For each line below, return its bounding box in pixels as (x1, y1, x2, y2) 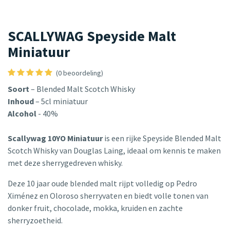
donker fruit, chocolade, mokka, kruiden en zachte (8, 203, 183, 214)
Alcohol (8, 108, 38, 119)
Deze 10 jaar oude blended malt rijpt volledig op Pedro (8, 178, 197, 189)
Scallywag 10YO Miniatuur (8, 133, 103, 144)
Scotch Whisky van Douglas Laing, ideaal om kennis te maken (8, 145, 221, 156)
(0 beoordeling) (56, 68, 103, 78)
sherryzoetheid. (8, 215, 64, 226)
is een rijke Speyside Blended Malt (103, 133, 221, 144)
